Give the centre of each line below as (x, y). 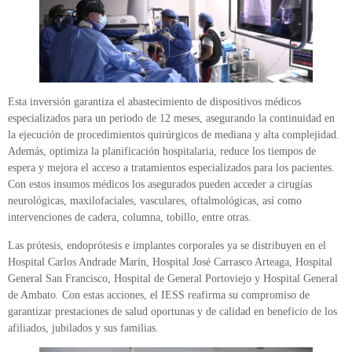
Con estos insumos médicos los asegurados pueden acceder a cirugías (160, 185)
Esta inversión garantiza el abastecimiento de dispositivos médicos (154, 102)
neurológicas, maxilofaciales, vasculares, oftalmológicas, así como (155, 201)
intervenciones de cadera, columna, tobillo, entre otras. (130, 218)
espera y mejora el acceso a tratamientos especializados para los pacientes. (171, 168)
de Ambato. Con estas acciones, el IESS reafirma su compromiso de (159, 295)
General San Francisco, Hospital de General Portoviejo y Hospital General (173, 278)
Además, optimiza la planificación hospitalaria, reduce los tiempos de (162, 152)
